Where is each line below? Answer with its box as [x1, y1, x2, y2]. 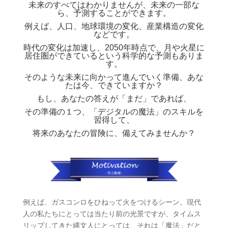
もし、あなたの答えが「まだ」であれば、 [36, 94, 191, 103]
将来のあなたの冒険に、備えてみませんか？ [32, 128, 195, 137]
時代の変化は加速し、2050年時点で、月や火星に [23, 43, 205, 52]
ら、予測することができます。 [56, 8, 171, 17]
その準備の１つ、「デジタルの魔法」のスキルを [24, 107, 204, 116]
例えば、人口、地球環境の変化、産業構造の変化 [24, 21, 204, 31]
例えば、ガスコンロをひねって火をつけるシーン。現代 [22, 197, 201, 206]
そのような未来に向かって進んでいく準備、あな [24, 72, 204, 81]
